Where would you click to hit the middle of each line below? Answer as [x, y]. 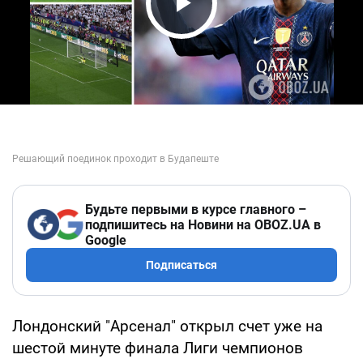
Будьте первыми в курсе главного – [196, 209]
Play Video [227, 34]
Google [106, 240]
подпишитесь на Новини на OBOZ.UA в [203, 224]
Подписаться [181, 265]
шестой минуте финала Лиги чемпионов [158, 348]
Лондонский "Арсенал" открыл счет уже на [167, 326]
